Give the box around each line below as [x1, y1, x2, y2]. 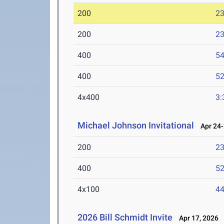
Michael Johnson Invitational [77, 120, 194, 131]
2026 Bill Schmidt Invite [77, 212, 173, 223]
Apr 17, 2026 [174, 214, 219, 222]
